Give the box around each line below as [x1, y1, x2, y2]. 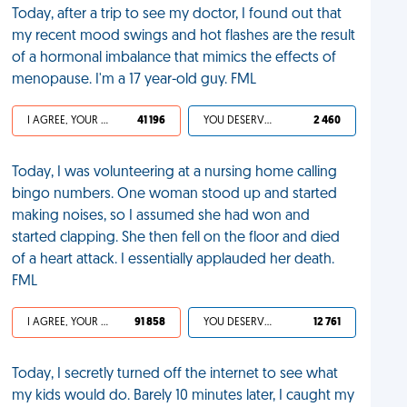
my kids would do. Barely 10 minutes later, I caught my [12, 389, 355, 403]
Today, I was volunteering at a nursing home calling [12, 165, 338, 180]
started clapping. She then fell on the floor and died [12, 231, 341, 245]
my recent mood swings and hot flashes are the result [12, 29, 356, 44]
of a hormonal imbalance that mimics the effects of [12, 51, 337, 65]
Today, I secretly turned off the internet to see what [12, 367, 339, 382]
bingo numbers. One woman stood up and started [12, 187, 338, 202]
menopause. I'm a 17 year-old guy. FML [12, 73, 257, 87]
